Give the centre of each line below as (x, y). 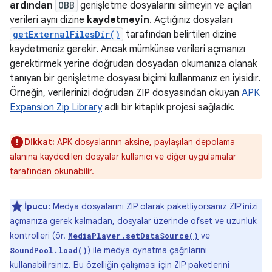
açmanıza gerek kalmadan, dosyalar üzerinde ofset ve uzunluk (133, 221)
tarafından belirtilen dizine (180, 35)
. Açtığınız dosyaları (191, 20)
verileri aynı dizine (48, 20)
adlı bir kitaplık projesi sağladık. (168, 107)
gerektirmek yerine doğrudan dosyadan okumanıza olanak (133, 64)
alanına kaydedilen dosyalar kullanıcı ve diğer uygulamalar (123, 157)
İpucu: (37, 206)
